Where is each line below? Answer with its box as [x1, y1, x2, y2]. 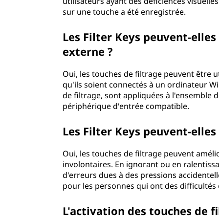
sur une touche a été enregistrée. [63, 6, 186, 17]
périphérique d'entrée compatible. [63, 101, 190, 111]
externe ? [63, 44, 113, 59]
